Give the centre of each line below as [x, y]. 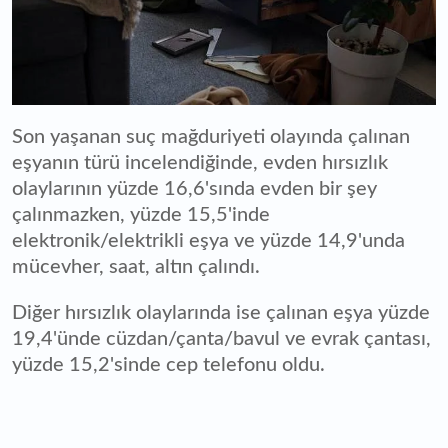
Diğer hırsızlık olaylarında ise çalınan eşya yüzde [221, 313]
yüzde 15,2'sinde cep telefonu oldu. [168, 365]
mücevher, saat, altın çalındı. [138, 267]
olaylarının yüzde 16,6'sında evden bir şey [194, 189]
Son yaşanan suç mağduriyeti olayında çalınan [211, 137]
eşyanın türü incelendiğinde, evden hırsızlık [200, 163]
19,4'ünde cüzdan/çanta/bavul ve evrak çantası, [221, 339]
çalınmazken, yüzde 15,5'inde [141, 215]
